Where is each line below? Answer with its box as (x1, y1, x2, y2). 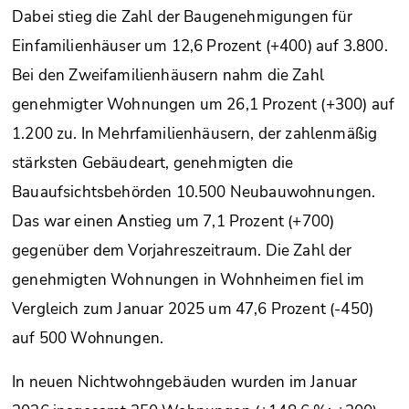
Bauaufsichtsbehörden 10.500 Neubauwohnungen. (12, 182, 376, 204)
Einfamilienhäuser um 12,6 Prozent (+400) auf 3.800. (12, 36, 388, 58)
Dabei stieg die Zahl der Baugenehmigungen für (12, 6, 353, 28)
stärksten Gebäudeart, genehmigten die (12, 152, 294, 174)
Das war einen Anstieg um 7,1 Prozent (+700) (12, 211, 335, 233)
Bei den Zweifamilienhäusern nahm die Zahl (12, 65, 324, 87)
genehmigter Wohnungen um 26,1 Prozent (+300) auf (12, 94, 395, 116)
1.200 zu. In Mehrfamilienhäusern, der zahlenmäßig (12, 123, 378, 145)
